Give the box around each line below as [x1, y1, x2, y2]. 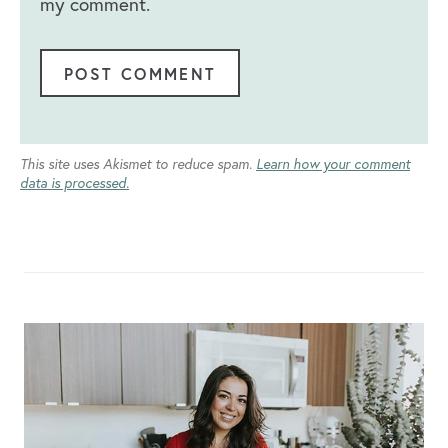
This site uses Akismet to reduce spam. [20, 154, 256, 174]
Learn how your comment [256, 154, 410, 174]
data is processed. [20, 173, 129, 193]
